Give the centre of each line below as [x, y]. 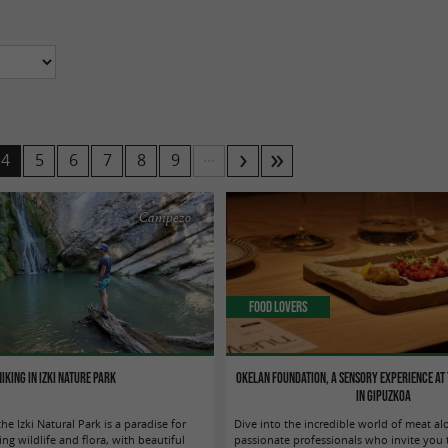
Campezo [165, 217]
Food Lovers [278, 306]
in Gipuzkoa [384, 395]
